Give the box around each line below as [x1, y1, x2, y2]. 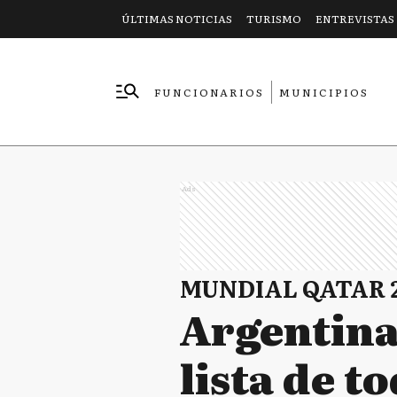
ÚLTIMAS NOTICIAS [121, 11, 232, 27]
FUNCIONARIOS [154, 83, 264, 100]
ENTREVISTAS [315, 11, 394, 27]
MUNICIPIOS [279, 83, 369, 100]
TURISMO [246, 11, 301, 27]
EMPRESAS [155, 106, 230, 123]
